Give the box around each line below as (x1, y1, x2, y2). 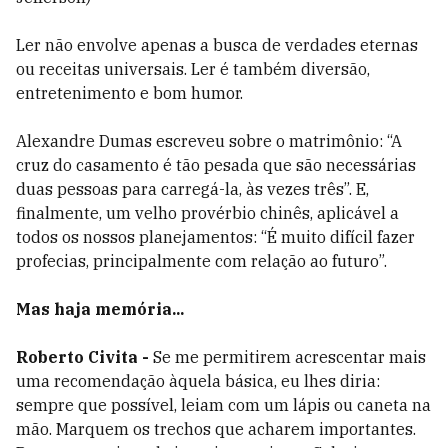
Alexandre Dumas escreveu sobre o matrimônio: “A (16, 131, 402, 151)
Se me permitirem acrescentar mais (153, 347, 426, 367)
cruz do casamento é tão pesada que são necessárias (16, 155, 416, 175)
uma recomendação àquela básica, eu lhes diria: (16, 371, 380, 391)
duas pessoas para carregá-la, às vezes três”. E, (16, 179, 369, 199)
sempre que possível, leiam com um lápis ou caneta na (16, 395, 431, 415)
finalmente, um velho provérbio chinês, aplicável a (16, 203, 399, 223)
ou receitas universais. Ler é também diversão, (16, 59, 370, 79)
